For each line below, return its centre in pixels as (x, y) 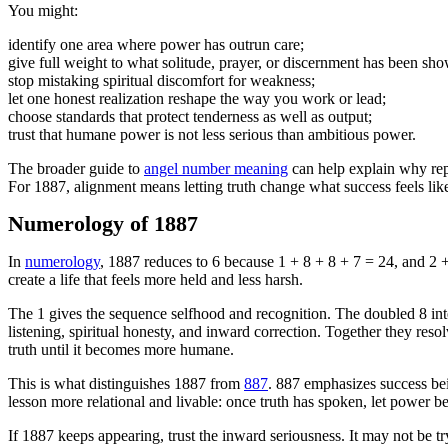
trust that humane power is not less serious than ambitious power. (212, 134)
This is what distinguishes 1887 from (126, 383)
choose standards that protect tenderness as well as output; (190, 116)
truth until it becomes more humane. (121, 349)
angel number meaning (216, 168)
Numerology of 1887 (103, 224)
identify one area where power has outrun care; (156, 44)
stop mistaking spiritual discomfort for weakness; (161, 80)
